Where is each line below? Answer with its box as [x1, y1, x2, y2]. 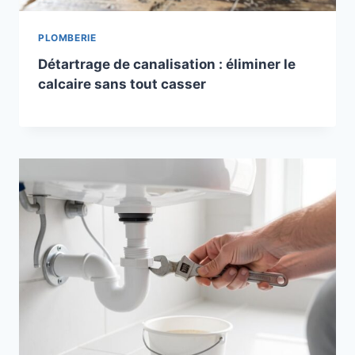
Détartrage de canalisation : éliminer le [38, 55, 296, 72]
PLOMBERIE [38, 31, 97, 44]
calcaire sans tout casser [38, 75, 206, 92]
